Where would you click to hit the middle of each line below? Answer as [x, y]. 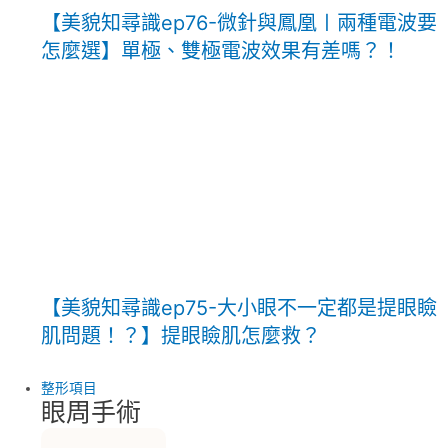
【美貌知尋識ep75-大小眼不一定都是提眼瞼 [239, 308]
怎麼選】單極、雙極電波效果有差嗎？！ [221, 51]
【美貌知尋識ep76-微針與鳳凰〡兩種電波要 [239, 23]
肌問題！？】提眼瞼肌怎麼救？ [181, 336]
